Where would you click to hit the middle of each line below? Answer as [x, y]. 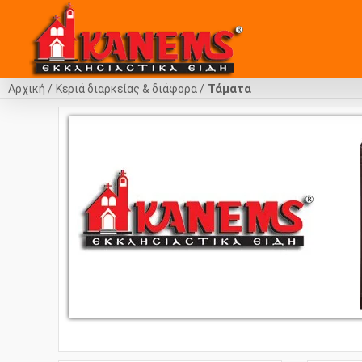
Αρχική [27, 89]
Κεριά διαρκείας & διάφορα [126, 89]
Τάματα [229, 89]
